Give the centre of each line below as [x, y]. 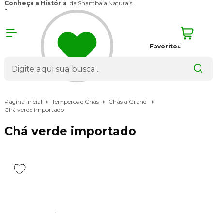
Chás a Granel [129, 101]
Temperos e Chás [76, 101]
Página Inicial [24, 101]
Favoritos [165, 46]
